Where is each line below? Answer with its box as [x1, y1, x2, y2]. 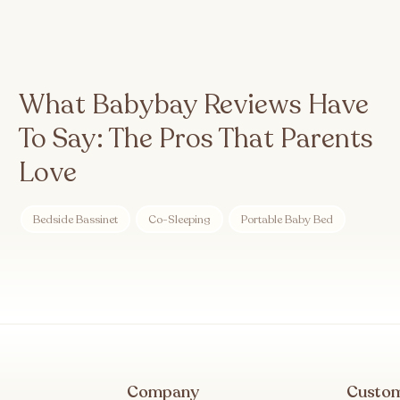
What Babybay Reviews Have [18, 87, 369, 123]
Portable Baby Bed [240, 211, 333, 228]
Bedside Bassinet [33, 211, 119, 228]
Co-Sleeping [147, 211, 211, 228]
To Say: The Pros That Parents [18, 121, 373, 157]
